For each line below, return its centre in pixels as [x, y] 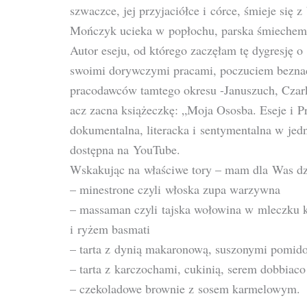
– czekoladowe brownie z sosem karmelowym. [185, 288]
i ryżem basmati [110, 229]
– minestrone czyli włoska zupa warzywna [175, 189]
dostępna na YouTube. [125, 149]
